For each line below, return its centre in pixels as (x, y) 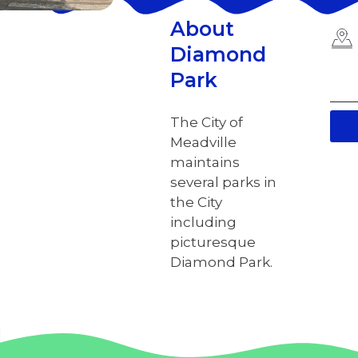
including (204, 222)
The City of (207, 122)
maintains (205, 162)
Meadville (204, 142)
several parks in (224, 182)
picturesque (213, 242)
